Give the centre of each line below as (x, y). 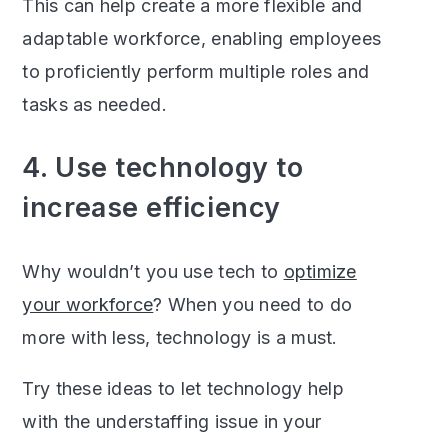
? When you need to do (253, 304)
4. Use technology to (163, 167)
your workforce (88, 304)
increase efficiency (151, 207)
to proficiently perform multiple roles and (196, 71)
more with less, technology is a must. (180, 337)
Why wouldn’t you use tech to (153, 271)
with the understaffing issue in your (172, 421)
